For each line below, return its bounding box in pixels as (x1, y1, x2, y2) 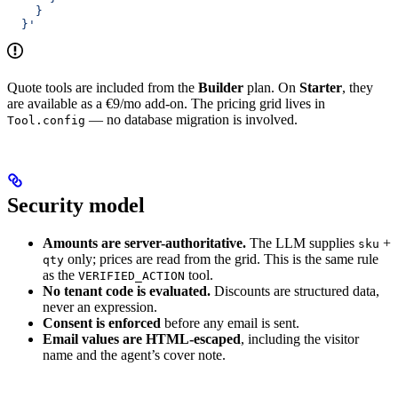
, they (342, 80, 373, 96)
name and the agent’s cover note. (43, 347, 226, 363)
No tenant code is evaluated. (43, 283, 211, 299)
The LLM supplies (246, 235, 358, 251)
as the (43, 267, 78, 283)
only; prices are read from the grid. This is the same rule (64, 251, 378, 267)
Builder (198, 80, 243, 96)
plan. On (243, 80, 299, 96)
